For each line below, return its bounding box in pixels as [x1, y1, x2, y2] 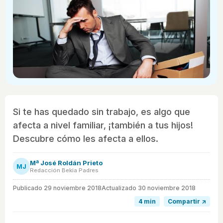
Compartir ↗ [168, 198, 206, 206]
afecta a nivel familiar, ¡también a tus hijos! [13, 120, 193, 131]
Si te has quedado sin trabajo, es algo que [13, 107, 190, 117]
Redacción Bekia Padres [30, 167, 99, 174]
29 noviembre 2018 [44, 184, 102, 192]
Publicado [13, 184, 44, 192]
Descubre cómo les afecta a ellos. [13, 133, 158, 144]
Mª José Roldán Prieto [30, 159, 103, 167]
